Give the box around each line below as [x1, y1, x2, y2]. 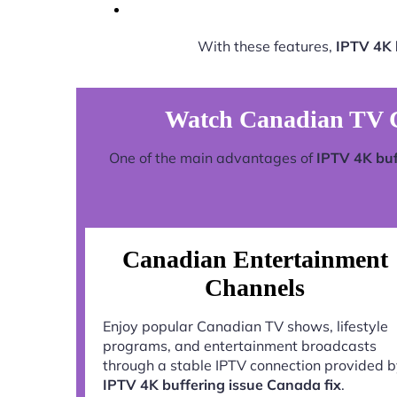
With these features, [197, 36, 336, 55]
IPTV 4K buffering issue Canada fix [103, 375, 341, 393]
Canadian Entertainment [121, 245, 388, 273]
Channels [205, 273, 306, 301]
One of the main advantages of [109, 148, 316, 167]
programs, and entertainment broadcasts [103, 336, 377, 354]
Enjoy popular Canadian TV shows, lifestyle [103, 316, 388, 335]
